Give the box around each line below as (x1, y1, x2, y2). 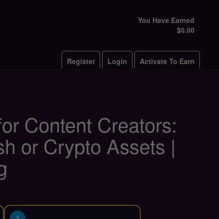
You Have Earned (138, 15, 195, 25)
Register (67, 56, 95, 66)
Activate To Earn (140, 56, 195, 66)
